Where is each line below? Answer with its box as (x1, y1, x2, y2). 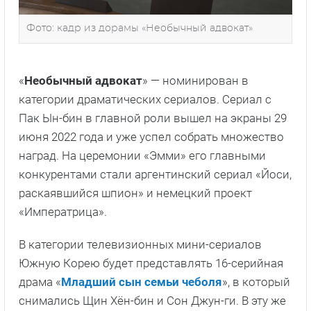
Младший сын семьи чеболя (61, 274, 222, 289)
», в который (222, 274, 290, 289)
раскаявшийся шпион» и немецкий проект (19, 185, 252, 200)
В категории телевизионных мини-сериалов (19, 237, 262, 251)
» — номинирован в (142, 73, 249, 87)
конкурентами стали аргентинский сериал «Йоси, (19, 167, 292, 181)
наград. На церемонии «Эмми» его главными (19, 148, 266, 162)
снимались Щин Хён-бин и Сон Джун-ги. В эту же (19, 293, 286, 308)
